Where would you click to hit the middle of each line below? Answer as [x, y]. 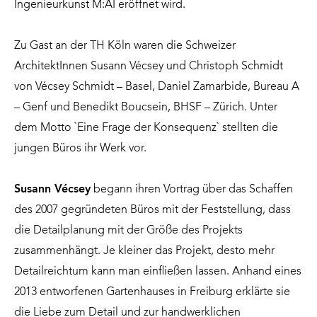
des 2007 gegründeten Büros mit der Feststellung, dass [152, 211]
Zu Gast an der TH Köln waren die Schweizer [125, 46]
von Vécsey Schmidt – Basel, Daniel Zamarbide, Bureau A [157, 87]
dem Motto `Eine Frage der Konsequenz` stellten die [146, 128]
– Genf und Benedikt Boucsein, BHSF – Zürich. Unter [146, 107]
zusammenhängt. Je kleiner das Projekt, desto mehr [144, 252]
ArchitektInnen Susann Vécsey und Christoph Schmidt [149, 66]
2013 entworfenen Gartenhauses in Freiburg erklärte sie [152, 293]
